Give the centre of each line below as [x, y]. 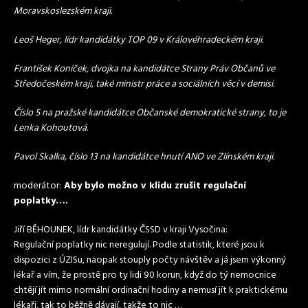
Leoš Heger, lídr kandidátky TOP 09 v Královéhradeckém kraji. [139, 40]
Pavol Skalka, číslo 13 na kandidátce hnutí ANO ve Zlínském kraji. [144, 157]
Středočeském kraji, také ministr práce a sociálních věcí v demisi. [144, 84]
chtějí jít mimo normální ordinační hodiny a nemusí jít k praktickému [151, 290]
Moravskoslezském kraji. [63, 11]
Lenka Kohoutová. [51, 128]
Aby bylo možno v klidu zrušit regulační [154, 186]
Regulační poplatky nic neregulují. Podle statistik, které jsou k [139, 245]
